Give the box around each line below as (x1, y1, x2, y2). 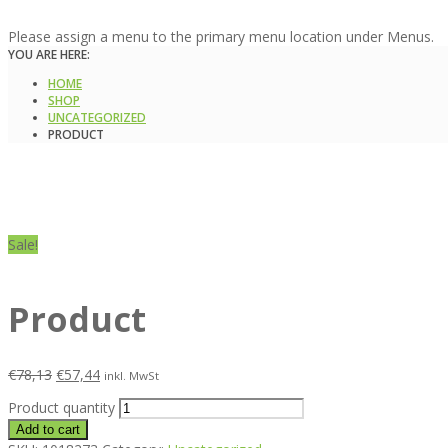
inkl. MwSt (104, 367, 159, 383)
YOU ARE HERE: (8, 46, 90, 63)
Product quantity (8, 397, 115, 417)
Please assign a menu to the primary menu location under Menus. (8, 27, 434, 46)
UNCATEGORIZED (48, 109, 146, 126)
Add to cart (16, 421, 80, 437)
